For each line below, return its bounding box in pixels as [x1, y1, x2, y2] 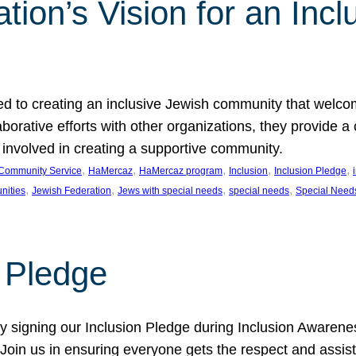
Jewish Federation [32, 185, 111, 196]
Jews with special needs [118, 185, 222, 196]
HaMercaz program [139, 165, 222, 176]
